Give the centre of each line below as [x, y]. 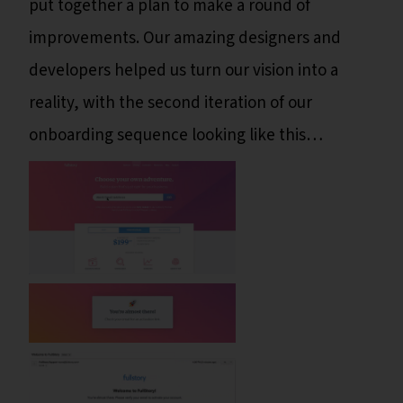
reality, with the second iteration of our [170, 103]
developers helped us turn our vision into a [184, 71]
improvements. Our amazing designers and [185, 39]
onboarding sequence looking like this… [176, 136]
